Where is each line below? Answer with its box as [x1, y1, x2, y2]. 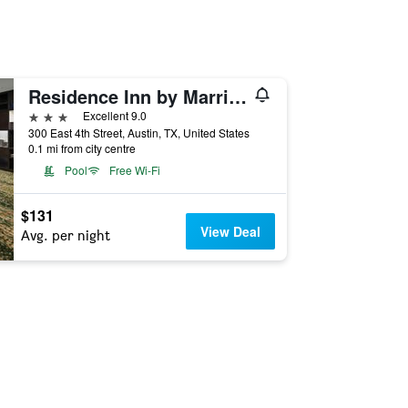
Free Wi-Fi [108, 162, 160, 178]
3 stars [26, 107, 69, 124]
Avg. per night [20, 227, 110, 244]
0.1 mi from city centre [27, 140, 136, 156]
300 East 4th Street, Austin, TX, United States [27, 125, 250, 140]
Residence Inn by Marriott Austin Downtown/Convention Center [228, 83, 247, 109]
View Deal [200, 222, 261, 240]
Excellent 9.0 [82, 107, 147, 123]
